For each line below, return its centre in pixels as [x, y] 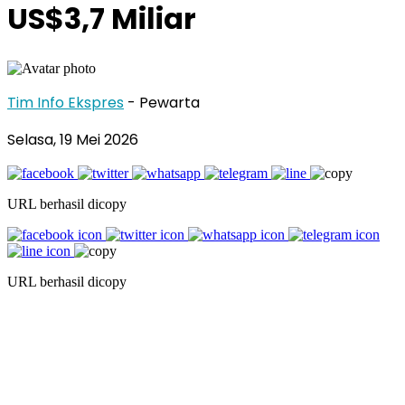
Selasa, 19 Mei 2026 [73, 139]
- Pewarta [164, 102]
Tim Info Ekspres [66, 102]
